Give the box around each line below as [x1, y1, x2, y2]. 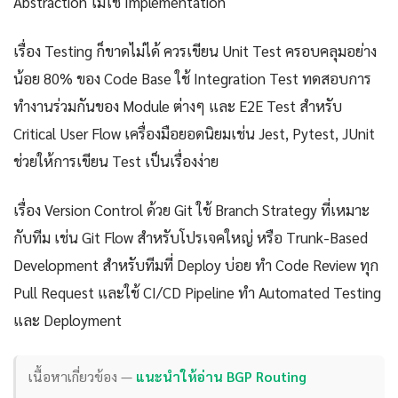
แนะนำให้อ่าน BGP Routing [136, 367, 307, 386]
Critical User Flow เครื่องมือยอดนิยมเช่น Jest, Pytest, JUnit [13, 123, 375, 143]
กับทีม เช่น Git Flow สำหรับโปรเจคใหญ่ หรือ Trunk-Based [13, 227, 368, 247]
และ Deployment [13, 309, 122, 330]
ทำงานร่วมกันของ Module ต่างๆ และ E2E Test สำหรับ [13, 95, 342, 115]
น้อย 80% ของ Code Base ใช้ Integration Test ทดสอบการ [13, 68, 371, 88]
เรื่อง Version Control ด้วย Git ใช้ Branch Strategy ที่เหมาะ [13, 199, 370, 219]
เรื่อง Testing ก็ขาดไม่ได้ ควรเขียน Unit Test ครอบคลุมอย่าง [13, 40, 377, 60]
